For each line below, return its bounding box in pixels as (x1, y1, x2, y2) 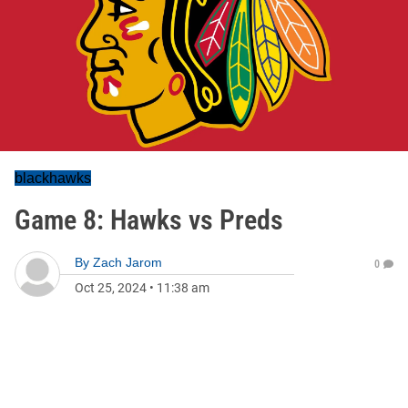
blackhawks (15, 170, 91, 186)
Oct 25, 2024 (75, 280, 147, 295)
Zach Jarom (93, 255, 162, 270)
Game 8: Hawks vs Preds (15, 204, 283, 236)
